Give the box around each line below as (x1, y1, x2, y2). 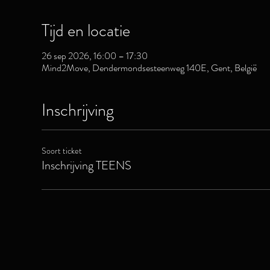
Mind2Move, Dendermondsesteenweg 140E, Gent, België (41, 61, 257, 75)
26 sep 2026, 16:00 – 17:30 (41, 49, 148, 63)
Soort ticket (41, 145, 82, 157)
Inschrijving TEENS (41, 157, 131, 174)
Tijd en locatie (41, 19, 130, 43)
